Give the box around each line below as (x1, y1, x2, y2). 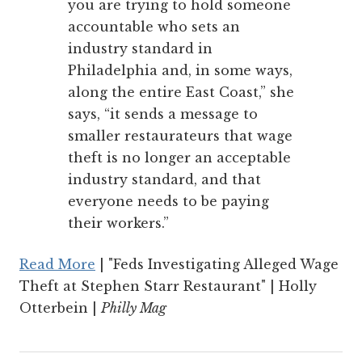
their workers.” (68, 215, 169, 232)
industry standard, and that (68, 171, 261, 188)
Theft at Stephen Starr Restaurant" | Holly (19, 278, 317, 295)
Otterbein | (19, 300, 101, 317)
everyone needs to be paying (68, 193, 269, 210)
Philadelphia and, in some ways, (68, 62, 293, 79)
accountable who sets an (68, 19, 240, 36)
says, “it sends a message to (68, 106, 258, 123)
